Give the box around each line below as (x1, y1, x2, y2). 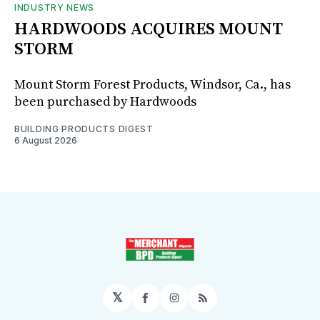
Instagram (173, 296, 239, 311)
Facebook (144, 296, 206, 311)
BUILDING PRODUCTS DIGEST (14, 123, 154, 134)
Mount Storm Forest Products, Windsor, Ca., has (14, 76, 291, 93)
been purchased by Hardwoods (14, 93, 196, 110)
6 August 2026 (14, 134, 77, 146)
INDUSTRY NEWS (14, 1, 95, 13)
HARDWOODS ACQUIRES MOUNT (14, 18, 283, 40)
